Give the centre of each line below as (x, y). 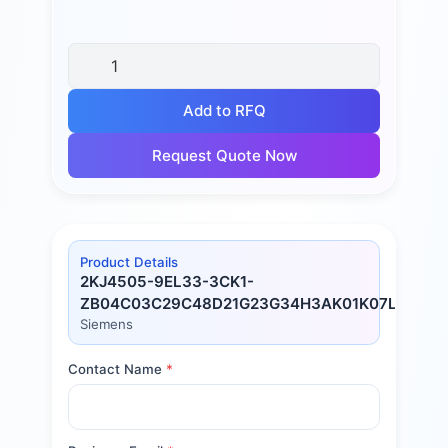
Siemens (107, 323)
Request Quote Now (224, 155)
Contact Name (116, 369)
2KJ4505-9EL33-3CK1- (167, 281)
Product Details (129, 261)
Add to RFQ (224, 110)
